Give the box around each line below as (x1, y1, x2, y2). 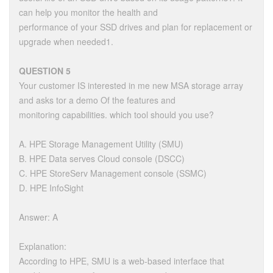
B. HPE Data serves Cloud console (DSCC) (19, 152, 185, 165)
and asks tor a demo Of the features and (19, 94, 175, 106)
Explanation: (19, 240, 66, 252)
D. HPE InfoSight (19, 182, 83, 194)
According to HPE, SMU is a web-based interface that (19, 255, 224, 267)
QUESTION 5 (19, 65, 71, 77)
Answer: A (19, 211, 58, 223)
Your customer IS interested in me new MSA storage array (19, 79, 243, 91)
